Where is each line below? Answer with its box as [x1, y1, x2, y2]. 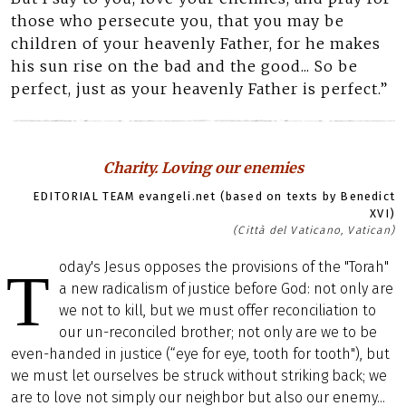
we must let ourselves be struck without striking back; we [11, 367, 387, 384]
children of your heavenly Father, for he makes [11, 34, 381, 53]
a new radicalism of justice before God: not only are [59, 280, 393, 297]
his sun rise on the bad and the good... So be [11, 57, 358, 75]
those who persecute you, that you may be [11, 12, 344, 30]
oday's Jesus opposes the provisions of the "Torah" [59, 258, 389, 275]
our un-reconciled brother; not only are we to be [59, 324, 377, 341]
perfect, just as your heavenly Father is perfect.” [11, 80, 388, 98]
